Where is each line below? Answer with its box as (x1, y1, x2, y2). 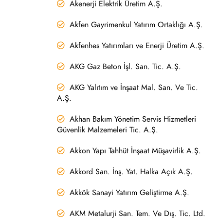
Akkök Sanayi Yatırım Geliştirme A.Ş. (70, 187, 189, 198)
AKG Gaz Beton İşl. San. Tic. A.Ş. (70, 61, 181, 72)
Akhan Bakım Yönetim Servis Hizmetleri (70, 113, 196, 125)
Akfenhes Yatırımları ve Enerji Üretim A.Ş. (70, 40, 204, 51)
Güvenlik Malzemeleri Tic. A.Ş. (57, 124, 158, 135)
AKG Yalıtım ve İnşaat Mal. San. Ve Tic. (70, 82, 198, 93)
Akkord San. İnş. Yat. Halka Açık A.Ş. (70, 166, 193, 177)
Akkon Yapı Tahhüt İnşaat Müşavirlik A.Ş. (70, 145, 201, 156)
